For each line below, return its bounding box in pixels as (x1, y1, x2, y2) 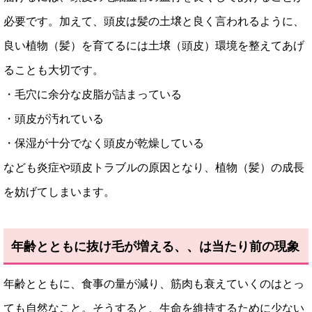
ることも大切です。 (3, 64, 104, 77)
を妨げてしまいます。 (3, 186, 115, 198)
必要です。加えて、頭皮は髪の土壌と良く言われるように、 (3, 15, 304, 28)
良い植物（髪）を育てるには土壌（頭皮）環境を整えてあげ (3, 40, 304, 52)
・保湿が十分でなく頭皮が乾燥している (3, 137, 204, 150)
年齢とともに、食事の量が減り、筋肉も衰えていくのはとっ (3, 277, 304, 290)
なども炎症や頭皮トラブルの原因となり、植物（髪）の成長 (3, 162, 304, 174)
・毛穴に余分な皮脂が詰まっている (3, 88, 182, 101)
